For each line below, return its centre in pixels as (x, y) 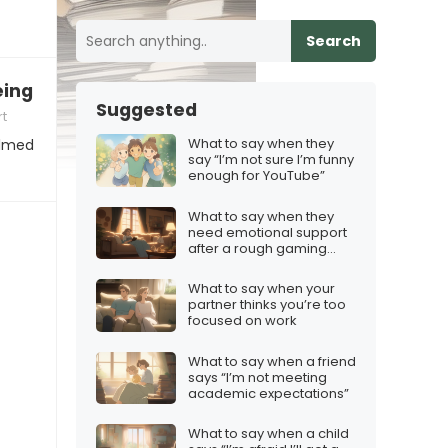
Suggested (146, 110)
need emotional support (267, 232)
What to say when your (261, 289)
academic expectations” (268, 393)
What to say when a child (268, 434)
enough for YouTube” (256, 176)
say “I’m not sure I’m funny (271, 160)
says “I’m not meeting (257, 377)
